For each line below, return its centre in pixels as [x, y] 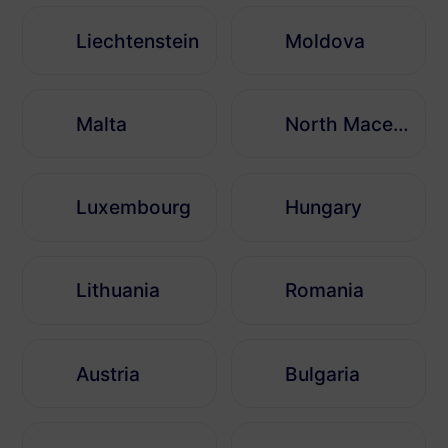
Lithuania [118, 290]
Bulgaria [323, 373]
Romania [325, 290]
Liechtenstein [138, 40]
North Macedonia [401, 123]
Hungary [324, 207]
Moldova [325, 40]
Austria [108, 373]
